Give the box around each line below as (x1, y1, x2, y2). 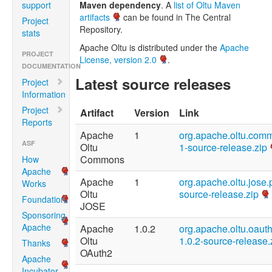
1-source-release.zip (179, 140, 268, 154)
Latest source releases (75, 73, 231, 94)
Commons (80, 152, 125, 166)
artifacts (80, 11, 110, 23)
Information (22, 88, 66, 100)
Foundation (22, 193, 66, 205)
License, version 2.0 (80, 53, 157, 66)
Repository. (80, 23, 123, 35)
